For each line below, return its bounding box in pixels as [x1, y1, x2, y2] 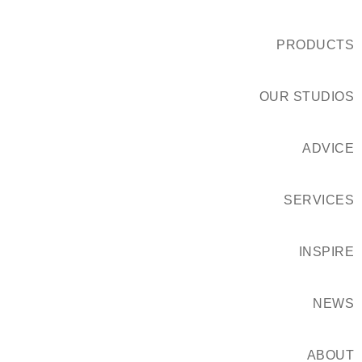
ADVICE [302, 141, 354, 155]
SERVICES [284, 193, 354, 207]
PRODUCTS [276, 38, 354, 52]
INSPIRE [298, 245, 354, 259]
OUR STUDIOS [259, 90, 354, 103]
